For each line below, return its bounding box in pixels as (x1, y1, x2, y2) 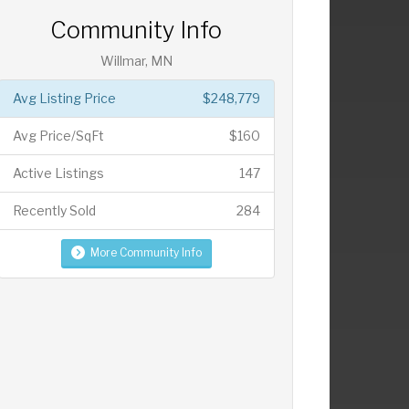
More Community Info (89, 245, 202, 259)
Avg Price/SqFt (12, 127, 104, 143)
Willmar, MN (100, 52, 173, 68)
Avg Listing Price (12, 89, 116, 106)
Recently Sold (12, 202, 96, 218)
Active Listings (12, 164, 104, 181)
